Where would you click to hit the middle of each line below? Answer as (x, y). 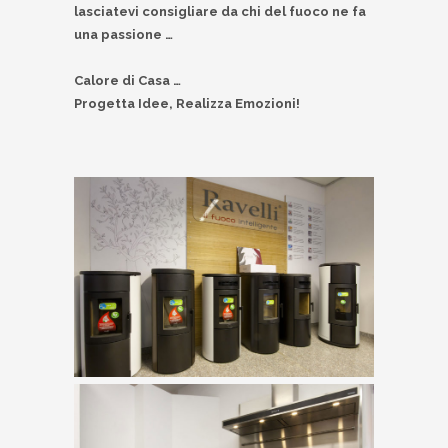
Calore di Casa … (127, 81)
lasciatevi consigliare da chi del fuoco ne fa (220, 12)
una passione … (123, 35)
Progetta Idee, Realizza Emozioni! (187, 104)
